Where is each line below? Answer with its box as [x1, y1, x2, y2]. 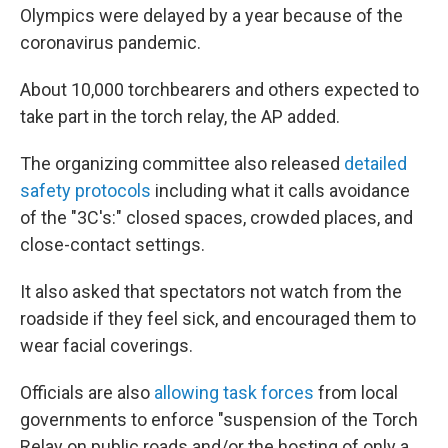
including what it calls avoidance [151, 180, 410, 201]
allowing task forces [154, 382, 314, 403]
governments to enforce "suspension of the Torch [20, 409, 418, 430]
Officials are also [20, 382, 154, 403]
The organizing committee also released [20, 153, 344, 174]
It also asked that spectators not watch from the [20, 281, 402, 302]
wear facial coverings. [20, 335, 193, 356]
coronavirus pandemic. [20, 32, 201, 53]
